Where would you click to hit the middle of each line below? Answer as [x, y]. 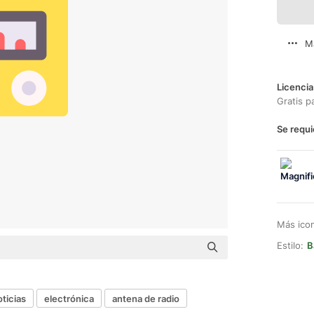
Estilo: [290, 245]
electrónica [69, 298]
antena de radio [146, 298]
